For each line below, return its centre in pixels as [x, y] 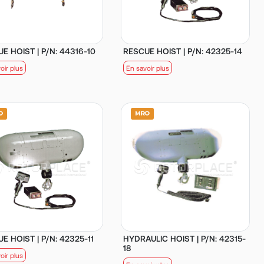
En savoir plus [148, 67]
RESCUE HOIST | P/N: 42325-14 [183, 51]
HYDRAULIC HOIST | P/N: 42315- [185, 238]
